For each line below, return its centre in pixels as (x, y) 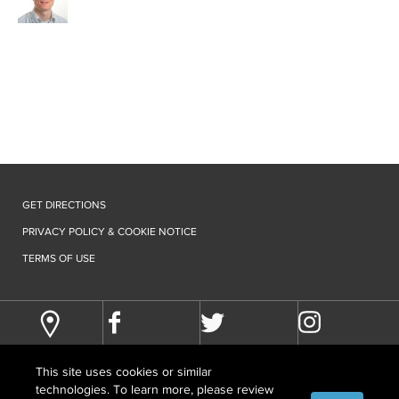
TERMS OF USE (59, 258)
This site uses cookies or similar (124, 371)
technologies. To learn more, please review (155, 389)
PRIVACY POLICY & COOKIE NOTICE (110, 232)
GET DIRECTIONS (64, 205)
